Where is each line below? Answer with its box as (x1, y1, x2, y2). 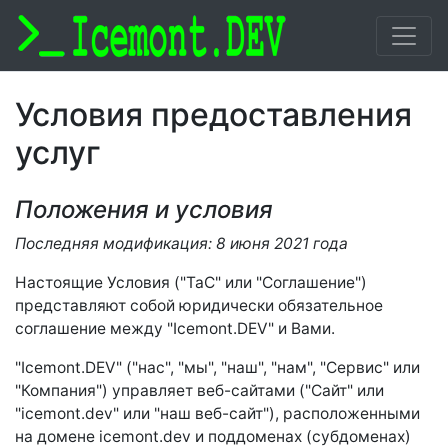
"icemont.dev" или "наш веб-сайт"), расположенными (15, 404, 420, 423)
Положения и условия (15, 195, 273, 224)
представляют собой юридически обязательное (15, 296, 383, 315)
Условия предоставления (15, 95, 412, 134)
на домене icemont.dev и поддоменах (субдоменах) (15, 427, 411, 446)
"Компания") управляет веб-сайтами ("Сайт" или (15, 381, 384, 400)
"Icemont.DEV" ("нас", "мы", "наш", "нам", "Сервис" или (15, 358, 420, 377)
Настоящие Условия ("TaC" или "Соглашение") (15, 273, 367, 292)
